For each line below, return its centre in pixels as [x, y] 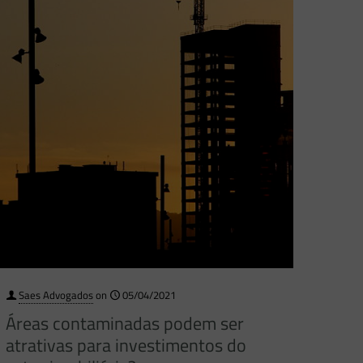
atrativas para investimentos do [126, 346]
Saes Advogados [56, 295]
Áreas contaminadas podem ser [125, 324]
